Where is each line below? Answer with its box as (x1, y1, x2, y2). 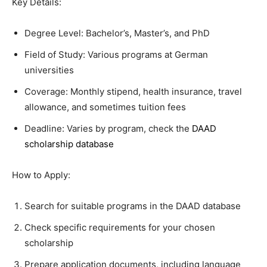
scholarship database (24, 138, 114, 150)
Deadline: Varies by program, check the (24, 123, 192, 134)
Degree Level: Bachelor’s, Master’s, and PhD (24, 27, 210, 39)
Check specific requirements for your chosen (24, 222, 215, 233)
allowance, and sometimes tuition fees (24, 101, 186, 113)
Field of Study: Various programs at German (24, 49, 208, 60)
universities (24, 64, 74, 76)
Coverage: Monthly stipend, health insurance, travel (24, 86, 242, 97)
